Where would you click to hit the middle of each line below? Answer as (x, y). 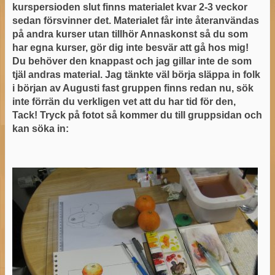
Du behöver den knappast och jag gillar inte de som (132, 61)
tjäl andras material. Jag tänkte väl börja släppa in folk (136, 74)
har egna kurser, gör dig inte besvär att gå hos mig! (130, 47)
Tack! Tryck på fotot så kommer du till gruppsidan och (137, 115)
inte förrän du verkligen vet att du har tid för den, (124, 101)
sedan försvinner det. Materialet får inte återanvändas (135, 20)
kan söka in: (41, 128)
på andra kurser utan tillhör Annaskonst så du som (130, 34)
